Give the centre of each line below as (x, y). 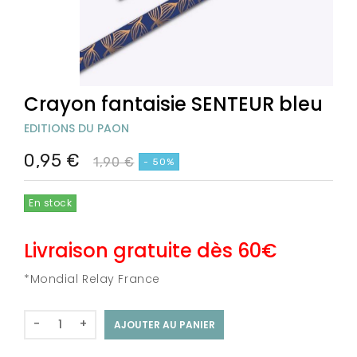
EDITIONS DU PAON (76, 128)
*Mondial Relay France (92, 279)
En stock (51, 203)
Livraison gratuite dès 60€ (150, 250)
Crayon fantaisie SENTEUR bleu (173, 104)
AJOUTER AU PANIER (164, 324)
